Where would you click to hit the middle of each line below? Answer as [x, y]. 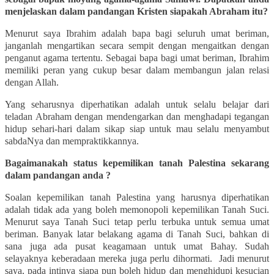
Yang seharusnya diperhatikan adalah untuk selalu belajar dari [137, 104]
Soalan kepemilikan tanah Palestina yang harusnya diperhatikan [137, 197]
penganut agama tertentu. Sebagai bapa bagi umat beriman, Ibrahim [137, 57]
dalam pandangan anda [55, 175]
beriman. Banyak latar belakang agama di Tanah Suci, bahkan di [137, 234]
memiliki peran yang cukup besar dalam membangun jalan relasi [137, 70]
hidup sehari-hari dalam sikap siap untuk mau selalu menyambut [137, 128]
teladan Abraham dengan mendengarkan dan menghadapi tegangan [137, 116]
